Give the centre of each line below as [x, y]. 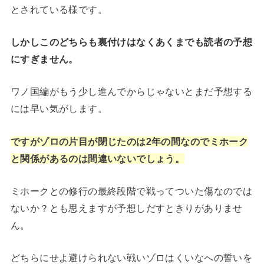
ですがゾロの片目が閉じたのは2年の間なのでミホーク [129, 141]
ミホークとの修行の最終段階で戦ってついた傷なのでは [131, 191]
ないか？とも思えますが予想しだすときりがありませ [126, 208]
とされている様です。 [59, 9]
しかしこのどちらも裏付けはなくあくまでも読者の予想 [131, 42]
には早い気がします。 [59, 109]
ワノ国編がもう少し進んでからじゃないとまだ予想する [131, 92]
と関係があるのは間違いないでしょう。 [98, 158]
